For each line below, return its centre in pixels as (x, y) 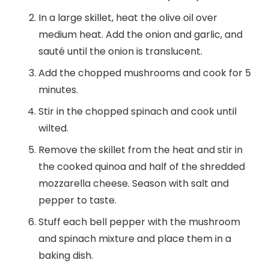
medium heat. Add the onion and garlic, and (141, 35)
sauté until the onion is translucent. (120, 52)
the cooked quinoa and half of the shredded (142, 167)
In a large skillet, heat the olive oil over (128, 18)
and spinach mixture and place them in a (135, 239)
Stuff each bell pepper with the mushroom (139, 222)
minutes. (58, 90)
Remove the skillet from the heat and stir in (141, 150)
